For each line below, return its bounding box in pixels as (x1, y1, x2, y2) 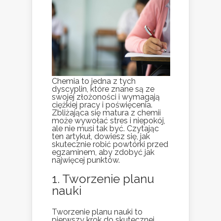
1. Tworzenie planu (52, 172, 154, 186)
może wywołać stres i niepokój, (52, 116, 165, 126)
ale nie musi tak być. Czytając (52, 124, 159, 134)
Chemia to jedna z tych (52, 76, 136, 86)
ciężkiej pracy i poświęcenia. (52, 100, 152, 110)
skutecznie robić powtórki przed (52, 140, 168, 149)
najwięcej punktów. (52, 155, 120, 165)
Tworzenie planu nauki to (52, 207, 143, 217)
